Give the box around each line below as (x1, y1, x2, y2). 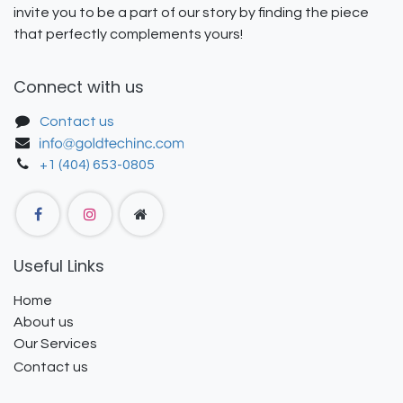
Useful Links (13, 255, 104, 278)
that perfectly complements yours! (13, 27, 243, 41)
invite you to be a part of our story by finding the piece (13, 5, 369, 20)
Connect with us (13, 76, 144, 98)
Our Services (13, 336, 97, 352)
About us (13, 315, 74, 330)
